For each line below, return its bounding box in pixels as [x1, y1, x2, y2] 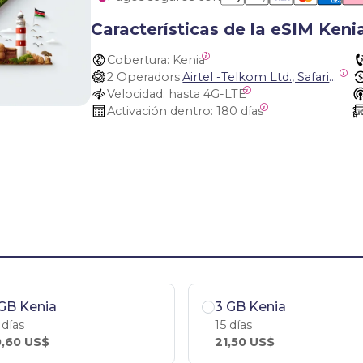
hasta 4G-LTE [169, 87, 247, 101]
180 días [216, 104, 264, 118]
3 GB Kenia [215, 298, 286, 314]
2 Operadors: [107, 70, 183, 84]
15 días [215, 317, 252, 332]
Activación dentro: [107, 104, 214, 118]
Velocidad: [107, 87, 166, 101]
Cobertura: [107, 53, 170, 67]
